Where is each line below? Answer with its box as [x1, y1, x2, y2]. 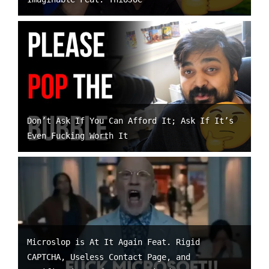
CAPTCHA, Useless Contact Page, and [27, 252, 190, 262]
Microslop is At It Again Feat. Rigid [27, 237, 200, 247]
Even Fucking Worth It [27, 130, 128, 141]
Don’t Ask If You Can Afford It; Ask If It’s [27, 115, 234, 125]
